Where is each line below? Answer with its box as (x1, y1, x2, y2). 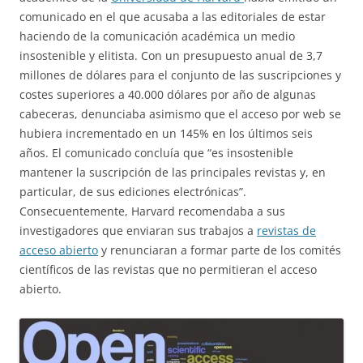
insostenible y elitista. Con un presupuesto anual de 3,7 (19, 48, 322, 63)
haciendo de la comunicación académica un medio (19, 28, 295, 44)
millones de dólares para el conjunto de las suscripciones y (19, 67, 341, 83)
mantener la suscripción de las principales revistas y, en (19, 164, 326, 180)
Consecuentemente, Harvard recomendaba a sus (19, 203, 285, 219)
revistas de (257, 223, 316, 238)
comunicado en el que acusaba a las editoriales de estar (19, 9, 326, 24)
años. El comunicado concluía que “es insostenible (19, 145, 293, 160)
